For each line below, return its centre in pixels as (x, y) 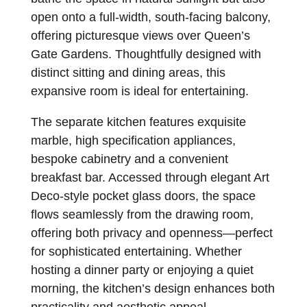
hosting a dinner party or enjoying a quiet (142, 270)
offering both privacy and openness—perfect (151, 233)
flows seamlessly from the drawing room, (142, 215)
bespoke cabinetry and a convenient (129, 159)
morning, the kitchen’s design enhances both (152, 289)
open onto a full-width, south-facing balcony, (150, 17)
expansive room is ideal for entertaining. (139, 91)
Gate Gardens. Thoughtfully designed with (146, 54)
